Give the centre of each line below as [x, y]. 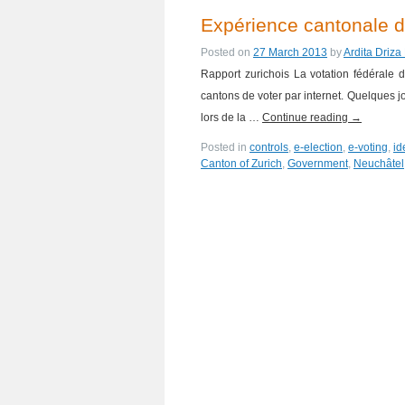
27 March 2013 [290, 52]
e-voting [368, 147]
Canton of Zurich [241, 164]
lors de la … [231, 118]
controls [269, 147]
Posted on [226, 52]
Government [318, 164]
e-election [318, 147]
